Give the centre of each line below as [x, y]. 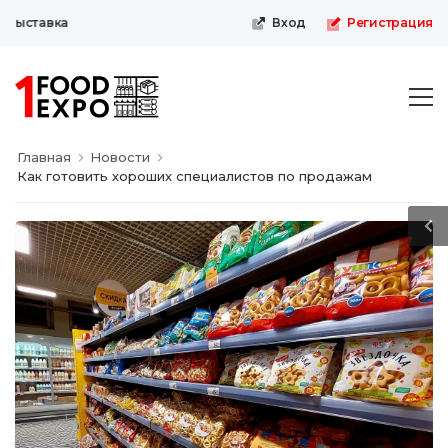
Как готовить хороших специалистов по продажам [194, 176]
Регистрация [389, 22]
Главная [44, 157]
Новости [120, 157]
